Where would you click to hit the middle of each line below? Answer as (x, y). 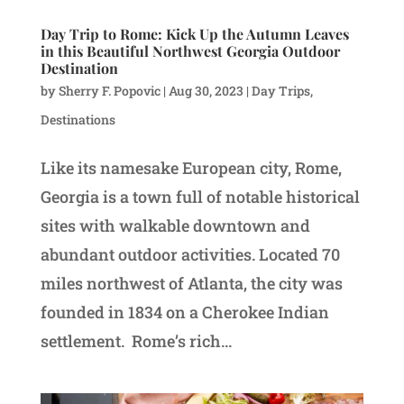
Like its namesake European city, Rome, (191, 168)
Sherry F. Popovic (109, 91)
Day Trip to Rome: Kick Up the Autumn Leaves (194, 34)
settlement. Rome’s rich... (136, 341)
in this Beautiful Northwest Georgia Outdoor (190, 51)
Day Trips (280, 91)
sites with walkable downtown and (175, 226)
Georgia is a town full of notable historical (200, 197)
